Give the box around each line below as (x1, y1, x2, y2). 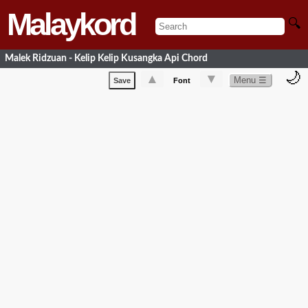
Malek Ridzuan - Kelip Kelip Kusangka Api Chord (5, 53, 208, 64)
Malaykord (7, 7, 135, 42)
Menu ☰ (234, 74, 267, 85)
